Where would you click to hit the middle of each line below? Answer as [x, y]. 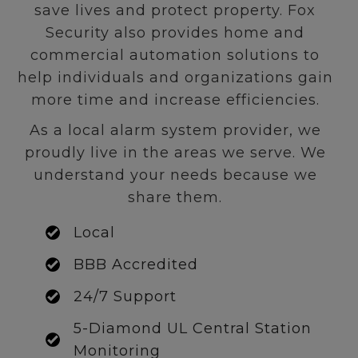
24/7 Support [125, 297]
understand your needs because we [175, 175]
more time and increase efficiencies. [175, 100]
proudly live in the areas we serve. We [175, 153]
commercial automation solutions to [175, 56]
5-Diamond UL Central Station [193, 329]
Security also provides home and [175, 33]
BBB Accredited [136, 265]
